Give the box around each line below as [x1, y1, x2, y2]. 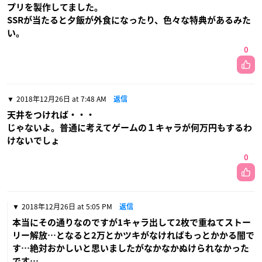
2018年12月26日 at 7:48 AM [16, 93, 106, 104]
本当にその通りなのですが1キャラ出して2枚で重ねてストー [12, 218, 251, 227]
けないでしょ [7, 136, 60, 145]
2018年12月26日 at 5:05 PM [22, 201, 112, 212]
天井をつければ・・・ [7, 110, 95, 119]
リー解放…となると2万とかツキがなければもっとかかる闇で [12, 230, 254, 240]
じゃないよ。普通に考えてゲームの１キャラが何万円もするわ [7, 123, 252, 132]
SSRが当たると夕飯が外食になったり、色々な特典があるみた [7, 15, 251, 25]
